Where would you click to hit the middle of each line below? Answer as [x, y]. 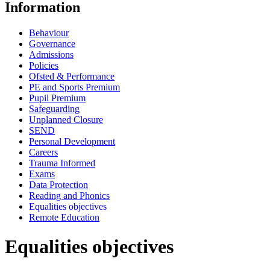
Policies [44, 65]
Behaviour [49, 33]
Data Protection [58, 184]
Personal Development [72, 141]
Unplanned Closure [66, 119]
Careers [43, 152]
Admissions [51, 54]
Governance [52, 43]
